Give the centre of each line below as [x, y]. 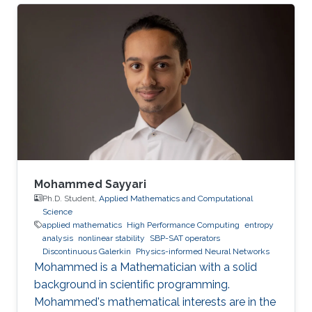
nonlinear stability [111, 238]
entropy [259, 225]
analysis [58, 238]
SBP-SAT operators [185, 238]
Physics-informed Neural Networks [203, 251]
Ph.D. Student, [71, 198]
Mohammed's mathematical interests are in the [155, 302]
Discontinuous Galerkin [87, 251]
